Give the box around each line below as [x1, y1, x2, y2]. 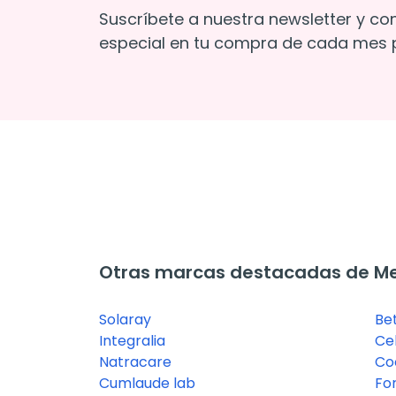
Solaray [99, 309, 151, 330]
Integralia [99, 331, 165, 351]
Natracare [99, 352, 171, 372]
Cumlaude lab [99, 373, 195, 393]
